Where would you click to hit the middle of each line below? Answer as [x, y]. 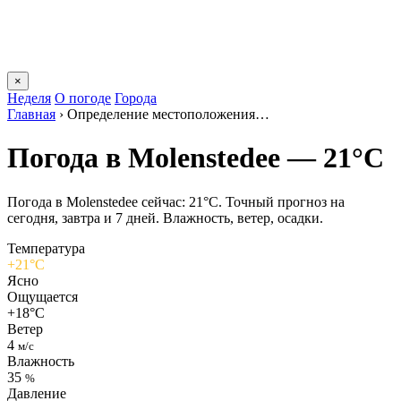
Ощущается [43, 296]
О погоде [83, 98]
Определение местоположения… [168, 114]
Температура [46, 248]
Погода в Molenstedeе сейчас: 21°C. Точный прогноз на [176, 201]
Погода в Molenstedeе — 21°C [196, 158]
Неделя [29, 98]
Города [136, 98]
